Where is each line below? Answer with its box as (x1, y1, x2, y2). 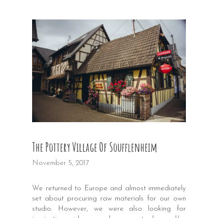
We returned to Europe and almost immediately (32, 185, 186, 193)
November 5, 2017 (32, 160, 89, 167)
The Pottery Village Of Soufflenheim (32, 139, 157, 155)
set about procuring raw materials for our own (32, 195, 186, 203)
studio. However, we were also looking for (32, 205, 186, 213)
